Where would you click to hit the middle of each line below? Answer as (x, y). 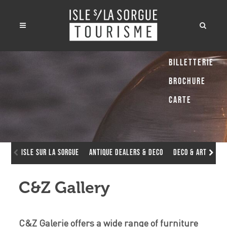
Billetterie (191, 63)
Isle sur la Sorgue (50, 153)
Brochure (187, 81)
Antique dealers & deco (126, 153)
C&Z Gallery (65, 187)
